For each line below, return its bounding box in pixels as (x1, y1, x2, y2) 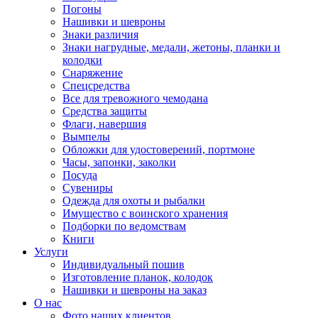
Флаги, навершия (62, 118, 146, 131)
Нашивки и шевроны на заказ (62, 284, 207, 297)
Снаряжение (62, 67, 123, 79)
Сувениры (62, 182, 113, 194)
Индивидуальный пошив (62, 258, 185, 271)
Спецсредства (62, 79, 130, 92)
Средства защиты (62, 105, 147, 118)
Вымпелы (62, 131, 110, 143)
